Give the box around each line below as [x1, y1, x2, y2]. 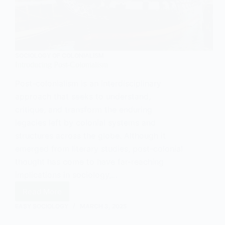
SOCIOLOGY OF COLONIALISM [15, 52, 104, 60]
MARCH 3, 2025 [80, 202, 127, 210]
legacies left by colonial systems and [15, 118, 156, 128]
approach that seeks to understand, [15, 91, 151, 102]
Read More [23, 186, 62, 196]
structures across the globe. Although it [15, 131, 166, 141]
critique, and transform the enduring [15, 104, 152, 115]
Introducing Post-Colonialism [15, 60, 108, 69]
